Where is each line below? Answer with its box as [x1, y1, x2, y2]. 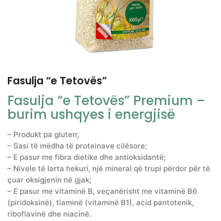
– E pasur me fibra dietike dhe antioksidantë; [7, 152, 166, 162]
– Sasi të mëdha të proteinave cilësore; [7, 141, 147, 150]
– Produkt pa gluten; [7, 129, 79, 139]
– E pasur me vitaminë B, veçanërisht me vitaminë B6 [7, 186, 197, 196]
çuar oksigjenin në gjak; [7, 175, 91, 184]
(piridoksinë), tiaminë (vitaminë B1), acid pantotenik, [7, 197, 194, 207]
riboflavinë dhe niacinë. [7, 209, 91, 219]
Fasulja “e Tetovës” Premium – [7, 91, 205, 110]
